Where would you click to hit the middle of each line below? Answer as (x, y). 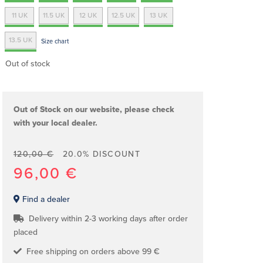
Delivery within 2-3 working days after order (106, 219)
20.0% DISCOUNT (102, 154)
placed (26, 232)
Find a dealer (45, 199)
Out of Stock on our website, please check (94, 109)
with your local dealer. (55, 123)
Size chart (55, 41)
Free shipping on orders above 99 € (91, 252)
